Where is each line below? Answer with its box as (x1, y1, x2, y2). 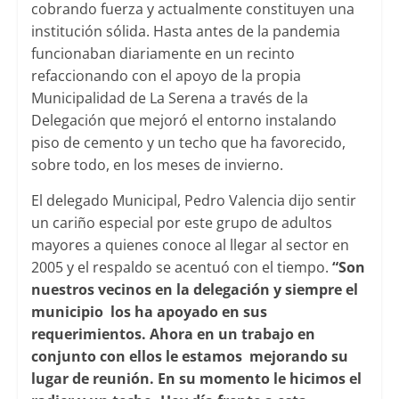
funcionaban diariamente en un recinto (30, 43, 295, 63)
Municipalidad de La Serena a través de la (30, 87, 308, 108)
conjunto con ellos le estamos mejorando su (30, 346, 348, 366)
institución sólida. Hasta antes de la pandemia (30, 20, 340, 41)
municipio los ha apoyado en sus (30, 301, 267, 322)
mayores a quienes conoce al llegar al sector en (30, 234, 349, 255)
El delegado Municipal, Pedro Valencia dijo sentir (30, 190, 356, 210)
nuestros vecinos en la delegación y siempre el (30, 279, 358, 299)
